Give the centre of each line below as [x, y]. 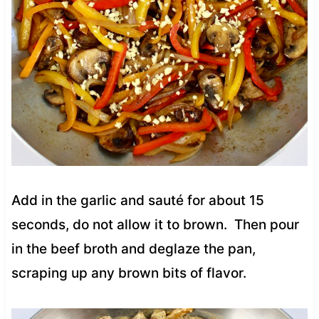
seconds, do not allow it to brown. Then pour [155, 224]
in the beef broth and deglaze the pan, [133, 249]
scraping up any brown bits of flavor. [129, 273]
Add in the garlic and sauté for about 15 [137, 200]
